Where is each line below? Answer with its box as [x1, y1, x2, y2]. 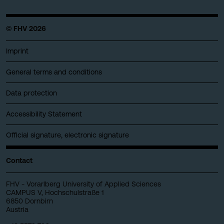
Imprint [6, 46, 28, 55]
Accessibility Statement [6, 109, 82, 118]
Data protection [6, 88, 57, 97]
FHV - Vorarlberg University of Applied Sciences [6, 179, 161, 188]
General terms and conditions [6, 67, 102, 76]
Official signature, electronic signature [6, 130, 129, 139]
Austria [6, 205, 28, 213]
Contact [6, 156, 32, 164]
